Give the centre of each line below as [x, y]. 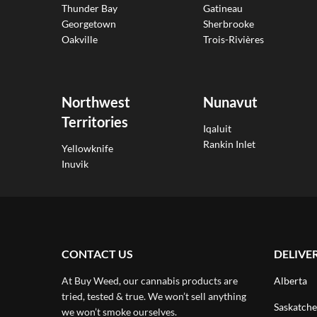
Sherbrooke [229, 23]
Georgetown [89, 23]
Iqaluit [217, 129]
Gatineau [223, 8]
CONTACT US [97, 254]
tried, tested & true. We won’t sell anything [154, 296]
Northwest [96, 102]
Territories [95, 121]
